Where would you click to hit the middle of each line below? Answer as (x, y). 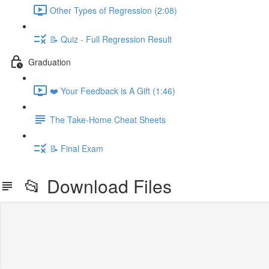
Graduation (50, 62)
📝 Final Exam (77, 148)
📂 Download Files (93, 186)
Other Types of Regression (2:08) (113, 10)
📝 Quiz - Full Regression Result (111, 39)
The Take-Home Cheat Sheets (108, 119)
